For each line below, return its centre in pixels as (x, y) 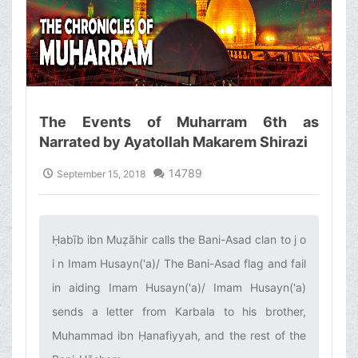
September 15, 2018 (101, 174)
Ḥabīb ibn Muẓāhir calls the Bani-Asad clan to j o (179, 240)
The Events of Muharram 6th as (179, 122)
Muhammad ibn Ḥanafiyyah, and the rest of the (179, 336)
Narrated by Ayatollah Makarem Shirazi (173, 142)
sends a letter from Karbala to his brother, (179, 312)
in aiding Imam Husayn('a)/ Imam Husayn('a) (179, 288)
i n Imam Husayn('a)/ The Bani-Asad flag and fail (179, 264)
